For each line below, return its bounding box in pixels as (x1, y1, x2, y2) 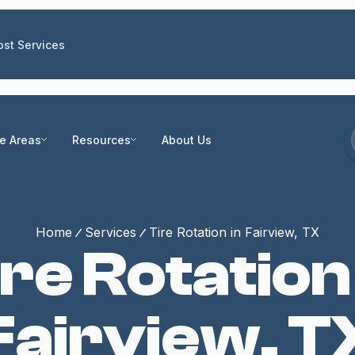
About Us (162, 132, 212, 147)
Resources (72, 132, 131, 147)
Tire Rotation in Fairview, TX (149, 224, 319, 240)
